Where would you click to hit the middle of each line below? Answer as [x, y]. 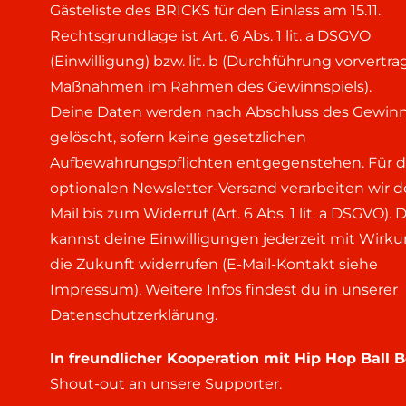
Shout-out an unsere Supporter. [165, 383]
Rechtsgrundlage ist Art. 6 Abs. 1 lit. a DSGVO [210, 35]
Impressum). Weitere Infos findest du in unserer [223, 289]
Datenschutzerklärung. [133, 314]
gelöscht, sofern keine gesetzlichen [178, 137]
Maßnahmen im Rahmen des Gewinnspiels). [210, 86]
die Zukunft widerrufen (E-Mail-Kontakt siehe [213, 264]
